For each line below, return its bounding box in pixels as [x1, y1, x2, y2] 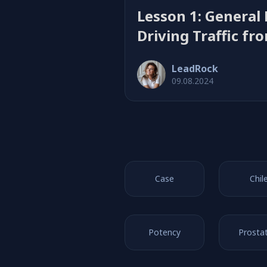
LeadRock [172, 62, 218, 75]
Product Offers [137, 45, 241, 65]
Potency [148, 226, 181, 238]
